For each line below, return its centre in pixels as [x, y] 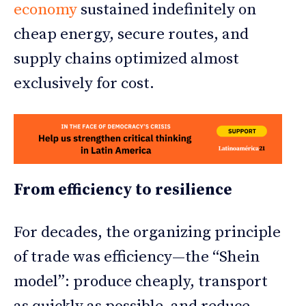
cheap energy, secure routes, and [131, 34]
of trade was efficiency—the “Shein [137, 257]
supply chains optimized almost [126, 59]
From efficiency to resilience [123, 190]
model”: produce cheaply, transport [141, 281]
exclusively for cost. [84, 83]
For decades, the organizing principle [147, 232]
